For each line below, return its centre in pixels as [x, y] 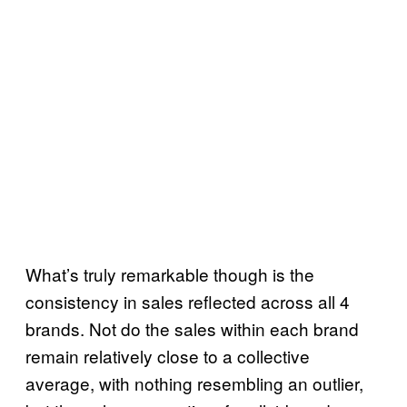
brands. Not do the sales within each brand [192, 328]
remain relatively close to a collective [168, 355]
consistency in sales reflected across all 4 [188, 301]
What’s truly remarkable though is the [170, 273]
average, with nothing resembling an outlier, [194, 382]
